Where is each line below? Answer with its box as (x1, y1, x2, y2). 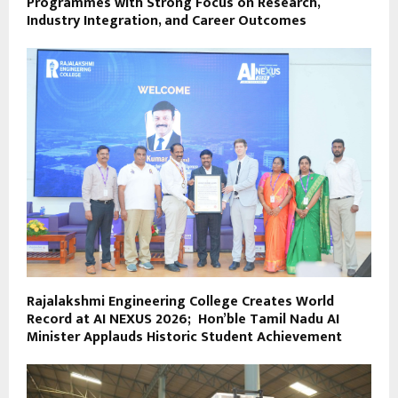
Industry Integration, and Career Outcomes (27, 8, 306, 33)
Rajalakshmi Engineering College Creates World (27, 290, 334, 314)
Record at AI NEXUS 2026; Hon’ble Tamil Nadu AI (27, 307, 339, 332)
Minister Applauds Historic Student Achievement (27, 325, 342, 350)
